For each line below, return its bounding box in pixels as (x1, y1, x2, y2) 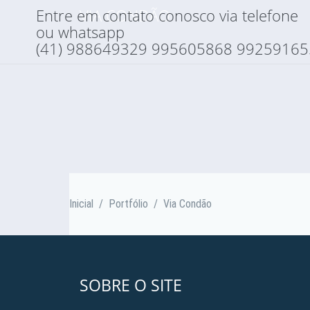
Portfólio (109, 197, 148, 210)
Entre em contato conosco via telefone (36, 5, 298, 26)
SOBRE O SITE (80, 274, 182, 296)
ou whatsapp (36, 21, 125, 42)
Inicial (69, 197, 93, 210)
